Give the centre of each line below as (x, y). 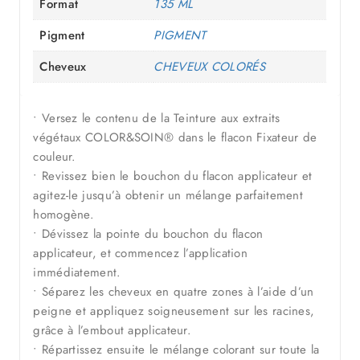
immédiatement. (77, 273)
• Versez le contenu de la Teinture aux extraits (157, 119)
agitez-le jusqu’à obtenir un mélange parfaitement (168, 196)
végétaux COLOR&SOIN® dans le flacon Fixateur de (175, 138)
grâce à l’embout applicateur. (112, 331)
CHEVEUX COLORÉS (209, 67)
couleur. (55, 157)
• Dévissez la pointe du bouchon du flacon (148, 234)
